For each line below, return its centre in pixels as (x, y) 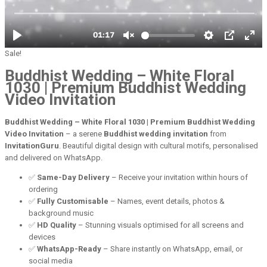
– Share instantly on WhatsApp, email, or (172, 249)
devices (42, 237)
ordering (43, 189)
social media (51, 260)
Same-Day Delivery (73, 177)
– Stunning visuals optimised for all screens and (160, 225)
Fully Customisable (73, 201)
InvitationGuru (32, 145)
